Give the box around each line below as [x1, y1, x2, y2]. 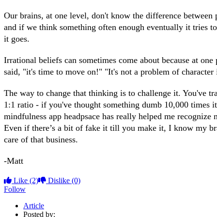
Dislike [46, 176, 72, 185]
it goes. [4, 33, 30, 44]
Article [23, 201, 44, 210]
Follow [4, 185, 26, 193]
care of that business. [4, 134, 78, 144]
